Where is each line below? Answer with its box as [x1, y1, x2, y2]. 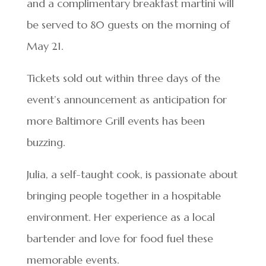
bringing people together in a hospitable [26, 189, 221, 202]
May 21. [26, 39, 64, 53]
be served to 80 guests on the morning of [26, 18, 230, 31]
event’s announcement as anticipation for [26, 93, 227, 106]
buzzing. [26, 135, 65, 149]
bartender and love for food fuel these [26, 232, 213, 245]
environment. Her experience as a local [26, 210, 215, 224]
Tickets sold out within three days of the [26, 71, 220, 85]
